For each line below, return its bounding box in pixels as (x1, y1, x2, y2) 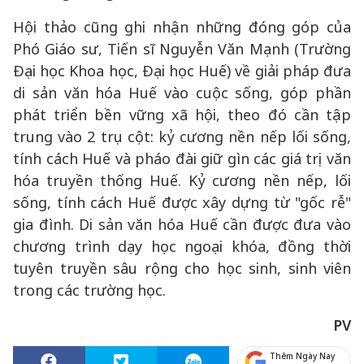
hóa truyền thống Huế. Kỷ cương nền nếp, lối (13, 171, 351, 190)
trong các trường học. (13, 280, 166, 300)
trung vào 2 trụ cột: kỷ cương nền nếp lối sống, (13, 127, 351, 146)
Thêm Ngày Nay (270, 350, 336, 362)
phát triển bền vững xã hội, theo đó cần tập (13, 105, 351, 124)
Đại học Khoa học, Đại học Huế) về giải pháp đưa (13, 61, 351, 80)
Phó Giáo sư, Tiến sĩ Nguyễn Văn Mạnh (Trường (13, 39, 351, 58)
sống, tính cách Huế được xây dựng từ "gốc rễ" (13, 193, 351, 212)
